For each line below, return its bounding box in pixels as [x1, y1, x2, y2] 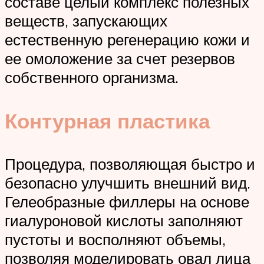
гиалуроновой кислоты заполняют [5, 210, 243, 230]
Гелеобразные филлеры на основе [5, 192, 249, 211]
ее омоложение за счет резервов [5, 49, 235, 68]
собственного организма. [5, 68, 183, 87]
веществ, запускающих [5, 11, 167, 31]
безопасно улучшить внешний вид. [5, 173, 250, 192]
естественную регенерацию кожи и [5, 30, 250, 49]
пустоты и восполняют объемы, [5, 229, 226, 249]
